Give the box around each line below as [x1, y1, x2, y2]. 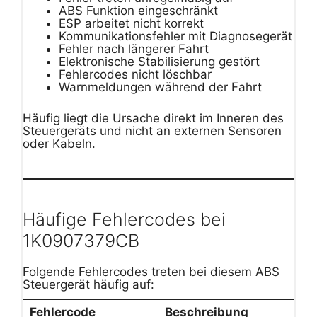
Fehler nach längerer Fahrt [59, 42, 209, 57]
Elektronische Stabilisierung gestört [59, 54, 260, 69]
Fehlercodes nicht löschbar [59, 67, 212, 82]
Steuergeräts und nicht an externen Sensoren [23, 123, 282, 138]
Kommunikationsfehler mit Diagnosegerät [59, 29, 292, 44]
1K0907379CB [23, 229, 139, 251]
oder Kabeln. [23, 136, 96, 151]
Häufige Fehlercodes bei [23, 208, 226, 230]
